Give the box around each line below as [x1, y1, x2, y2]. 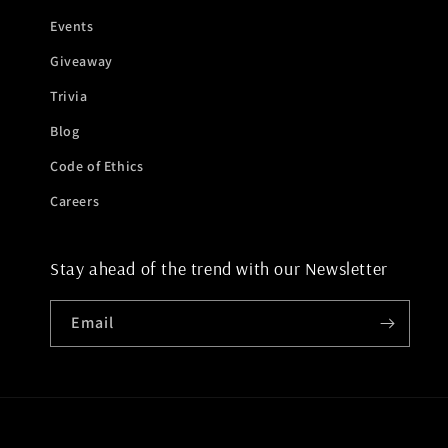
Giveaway [50, 51, 113, 70]
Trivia [50, 86, 88, 105]
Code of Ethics [50, 156, 144, 175]
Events [50, 16, 94, 35]
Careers [50, 191, 100, 210]
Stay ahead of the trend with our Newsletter [50, 256, 388, 280]
